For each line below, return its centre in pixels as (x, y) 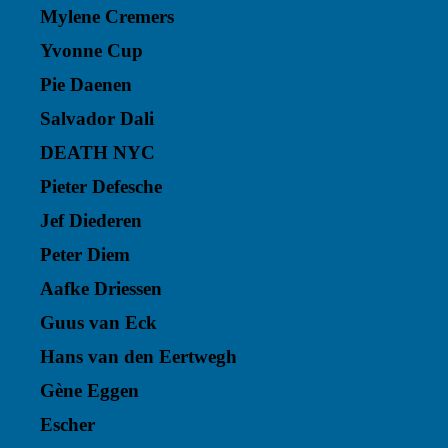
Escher (67, 424)
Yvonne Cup (91, 50)
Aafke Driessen (101, 288)
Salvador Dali (97, 118)
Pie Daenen (86, 84)
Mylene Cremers (107, 16)
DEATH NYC (97, 152)
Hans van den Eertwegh (138, 356)
